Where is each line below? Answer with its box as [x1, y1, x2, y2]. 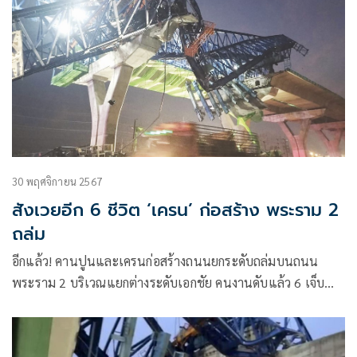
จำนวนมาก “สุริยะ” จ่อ [73, 295, 134, 312]
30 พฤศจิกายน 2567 [12, 174, 102, 188]
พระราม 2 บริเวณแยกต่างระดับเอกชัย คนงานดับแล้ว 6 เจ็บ [12, 273, 325, 291]
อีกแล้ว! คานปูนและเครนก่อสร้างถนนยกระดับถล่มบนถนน [12, 252, 319, 269]
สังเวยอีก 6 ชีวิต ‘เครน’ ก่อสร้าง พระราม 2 [12, 196, 339, 223]
